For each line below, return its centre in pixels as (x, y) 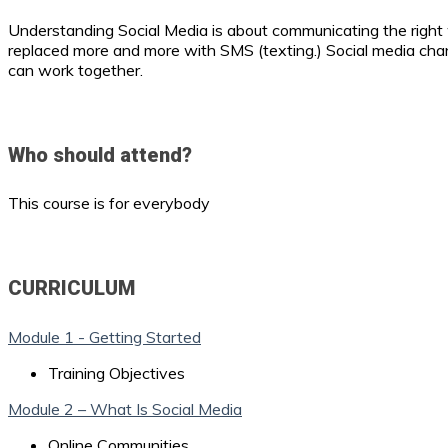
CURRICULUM (71, 287)
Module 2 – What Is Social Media (125, 408)
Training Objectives (116, 372)
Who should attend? (100, 154)
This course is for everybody (109, 203)
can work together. (75, 70)
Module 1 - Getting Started (104, 336)
